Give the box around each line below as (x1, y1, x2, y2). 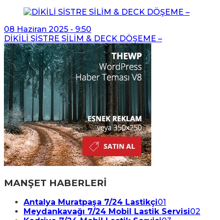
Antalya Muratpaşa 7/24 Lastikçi (24, 197, 158, 207)
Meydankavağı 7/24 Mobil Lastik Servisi (24, 207, 190, 217)
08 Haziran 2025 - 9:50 (4, 25, 91, 34)
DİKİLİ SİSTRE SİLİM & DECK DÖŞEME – (4, 34, 162, 43)
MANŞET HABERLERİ (4, 177, 107, 189)
